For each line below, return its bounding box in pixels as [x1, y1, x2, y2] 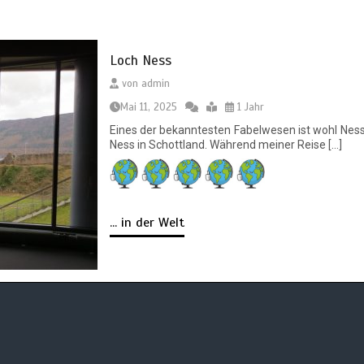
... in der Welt [109, 214, 184, 231]
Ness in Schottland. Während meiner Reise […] [109, 138, 342, 152]
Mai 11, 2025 [119, 101, 177, 115]
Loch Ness [109, 52, 171, 70]
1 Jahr [234, 101, 265, 115]
